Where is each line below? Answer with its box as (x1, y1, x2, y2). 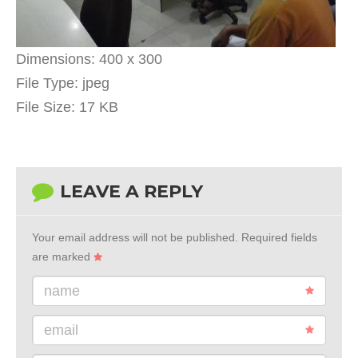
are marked (32, 250, 93, 263)
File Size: (16, 99, 75, 115)
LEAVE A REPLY (60, 181, 203, 202)
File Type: (16, 75, 78, 91)
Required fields (238, 231, 317, 244)
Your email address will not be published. (32, 231, 238, 244)
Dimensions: (16, 51, 95, 67)
